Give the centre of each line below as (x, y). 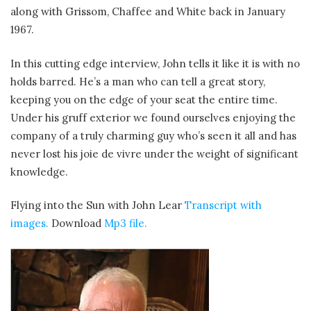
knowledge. (39, 171)
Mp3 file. (126, 224)
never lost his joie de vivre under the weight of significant (154, 153)
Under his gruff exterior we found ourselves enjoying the (153, 117)
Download (76, 224)
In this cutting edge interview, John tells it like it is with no (155, 63)
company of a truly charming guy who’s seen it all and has (153, 135)
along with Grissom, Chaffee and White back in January (148, 12)
